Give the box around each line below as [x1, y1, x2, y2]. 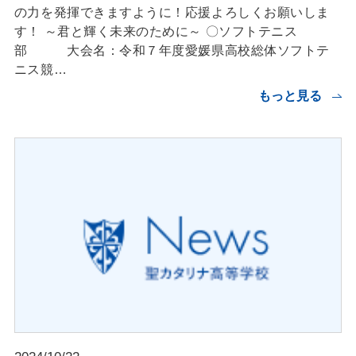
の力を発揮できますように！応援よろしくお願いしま [14, 5, 330, 20]
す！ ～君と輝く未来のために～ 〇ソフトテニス [14, 24, 298, 39]
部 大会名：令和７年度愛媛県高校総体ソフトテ [14, 43, 330, 58]
